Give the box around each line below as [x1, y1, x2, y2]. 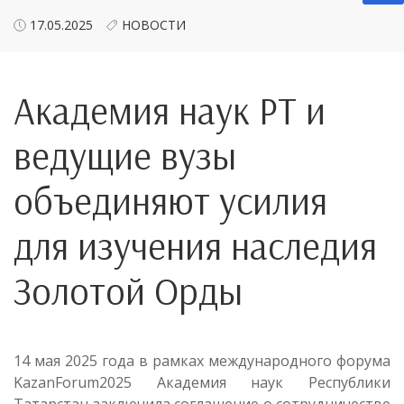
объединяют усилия [14, 177, 327, 225]
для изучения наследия [14, 222, 377, 271]
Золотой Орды [14, 267, 243, 316]
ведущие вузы [14, 132, 236, 180]
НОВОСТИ [122, 16, 186, 34]
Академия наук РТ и [14, 87, 326, 135]
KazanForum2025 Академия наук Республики [14, 372, 390, 393]
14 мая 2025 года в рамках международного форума [14, 351, 390, 372]
